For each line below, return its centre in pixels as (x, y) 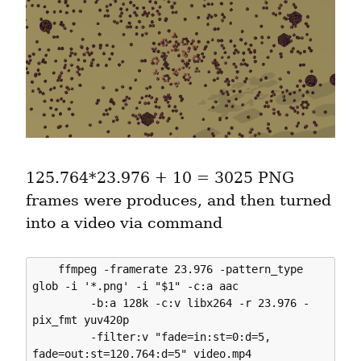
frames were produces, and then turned (178, 200)
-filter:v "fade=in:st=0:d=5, (62, 337)
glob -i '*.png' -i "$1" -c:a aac (139, 286)
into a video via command (124, 222)
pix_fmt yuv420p (84, 320)
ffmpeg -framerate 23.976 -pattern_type (46, 270)
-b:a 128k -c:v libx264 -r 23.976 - (62, 303)
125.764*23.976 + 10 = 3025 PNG (160, 177)
